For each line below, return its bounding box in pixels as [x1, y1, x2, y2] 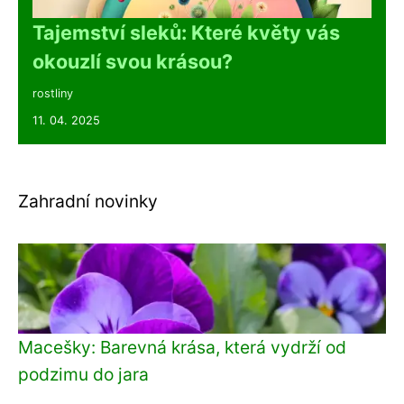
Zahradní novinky [18, 190, 158, 212]
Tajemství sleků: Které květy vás [32, 21, 340, 44]
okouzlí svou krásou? [32, 50, 233, 73]
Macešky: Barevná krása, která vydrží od [18, 336, 346, 358]
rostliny [32, 87, 73, 100]
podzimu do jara [18, 363, 149, 385]
